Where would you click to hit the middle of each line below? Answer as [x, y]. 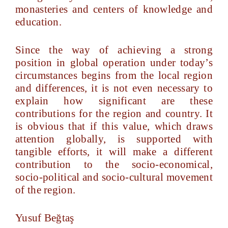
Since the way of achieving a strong [114, 50]
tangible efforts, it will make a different [114, 152]
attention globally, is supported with [114, 139]
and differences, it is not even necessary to [114, 88]
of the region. [46, 190]
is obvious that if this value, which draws [114, 126]
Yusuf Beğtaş [46, 218]
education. [39, 22]
